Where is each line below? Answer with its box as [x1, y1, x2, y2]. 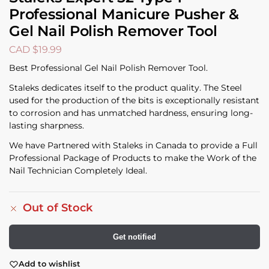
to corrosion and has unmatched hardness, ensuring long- [9, 107, 253, 119]
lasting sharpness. [9, 120, 84, 131]
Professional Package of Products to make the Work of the [9, 153, 256, 164]
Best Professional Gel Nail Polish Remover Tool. [9, 62, 208, 74]
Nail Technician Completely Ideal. [9, 165, 147, 177]
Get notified [113, 232, 156, 242]
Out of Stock [23, 201, 92, 215]
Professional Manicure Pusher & [9, 5, 239, 23]
